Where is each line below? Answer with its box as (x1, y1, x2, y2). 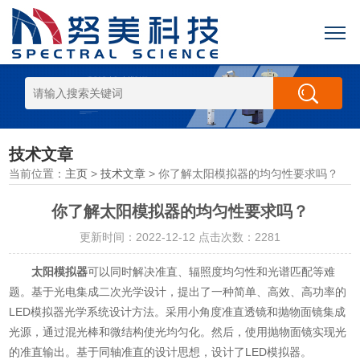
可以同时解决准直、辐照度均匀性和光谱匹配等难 (88, 265, 336, 278)
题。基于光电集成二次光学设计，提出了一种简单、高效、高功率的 (9, 285, 347, 298)
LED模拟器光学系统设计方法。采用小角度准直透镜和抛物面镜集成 (9, 305, 346, 318)
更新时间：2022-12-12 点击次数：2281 (80, 231, 280, 243)
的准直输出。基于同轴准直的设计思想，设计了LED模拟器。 (9, 346, 313, 358)
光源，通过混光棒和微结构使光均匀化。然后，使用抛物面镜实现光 (9, 325, 347, 338)
